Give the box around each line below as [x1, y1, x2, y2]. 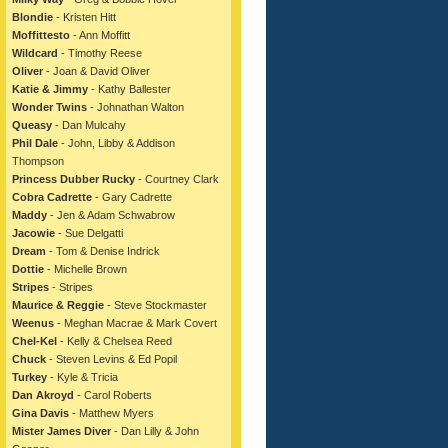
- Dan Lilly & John [111, 425, 199, 437]
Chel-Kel [12, 335, 57, 347]
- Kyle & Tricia [47, 371, 118, 383]
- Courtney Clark [135, 173, 219, 185]
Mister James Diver [12, 425, 111, 437]
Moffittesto [12, 29, 70, 41]
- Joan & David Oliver [43, 65, 150, 77]
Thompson [12, 155, 64, 167]
